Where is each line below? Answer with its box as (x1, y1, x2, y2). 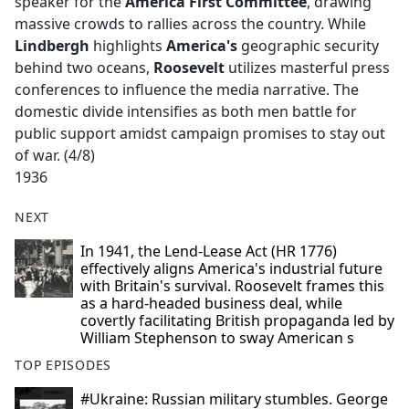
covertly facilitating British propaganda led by (80, 310, 394, 331)
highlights (89, 36, 166, 57)
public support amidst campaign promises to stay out (15, 123, 385, 144)
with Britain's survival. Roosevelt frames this (80, 276, 384, 297)
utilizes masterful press (225, 58, 390, 79)
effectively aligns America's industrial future (80, 258, 383, 279)
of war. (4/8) (15, 145, 95, 166)
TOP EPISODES (15, 356, 112, 374)
